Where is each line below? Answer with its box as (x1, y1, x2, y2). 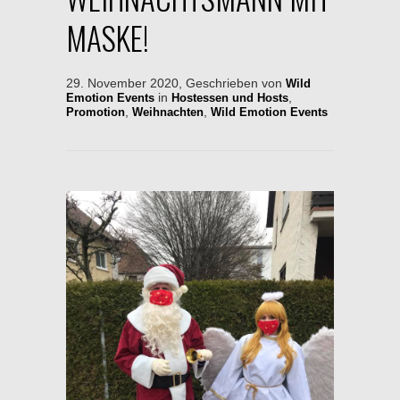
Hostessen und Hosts (171, 91, 288, 104)
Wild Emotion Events (211, 105, 328, 119)
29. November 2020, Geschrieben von (66, 76, 286, 90)
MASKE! (66, 14, 149, 61)
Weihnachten (132, 105, 204, 119)
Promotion (66, 105, 125, 119)
